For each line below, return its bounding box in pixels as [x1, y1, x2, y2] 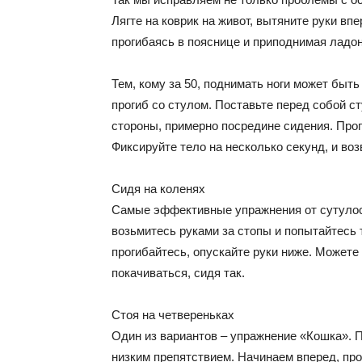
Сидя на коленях [112, 182, 205, 196]
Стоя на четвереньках [112, 308, 234, 322]
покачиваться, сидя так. [112, 266, 245, 280]
